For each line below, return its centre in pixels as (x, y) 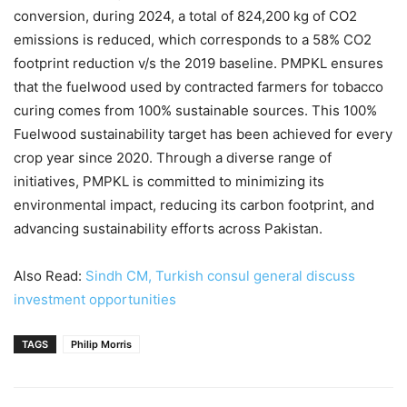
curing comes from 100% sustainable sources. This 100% (195, 110)
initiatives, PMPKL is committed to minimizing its (169, 181)
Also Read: (50, 276)
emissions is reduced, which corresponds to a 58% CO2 (193, 40)
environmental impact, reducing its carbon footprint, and (194, 205)
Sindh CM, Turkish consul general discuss (220, 276)
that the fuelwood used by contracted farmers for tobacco (199, 87)
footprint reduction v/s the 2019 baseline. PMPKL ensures (199, 63)
